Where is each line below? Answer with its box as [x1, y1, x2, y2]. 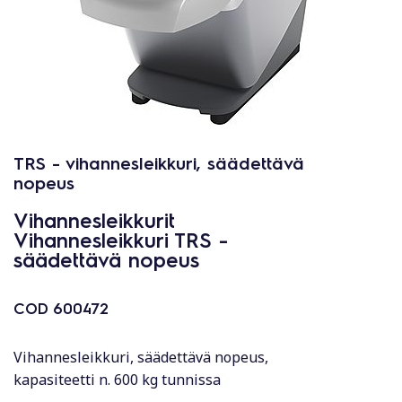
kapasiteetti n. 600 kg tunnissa [13, 370, 221, 389]
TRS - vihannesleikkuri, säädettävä [13, 151, 304, 174]
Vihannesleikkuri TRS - [13, 226, 228, 252]
